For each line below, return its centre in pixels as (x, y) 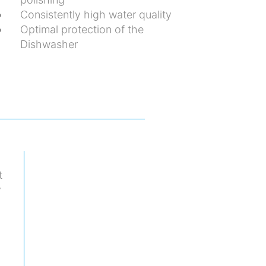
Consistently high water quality (96, 14)
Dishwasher (49, 44)
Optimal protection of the (82, 29)
